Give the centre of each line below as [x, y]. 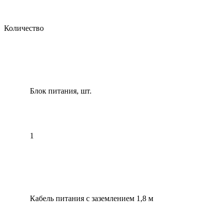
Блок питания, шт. [48, 91]
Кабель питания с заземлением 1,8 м [79, 198]
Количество [24, 28]
